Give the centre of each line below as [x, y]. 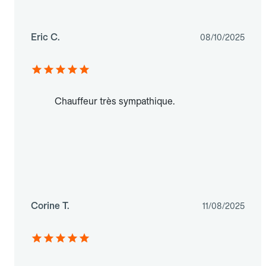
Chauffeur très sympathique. [115, 102]
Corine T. [50, 206]
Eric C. [45, 37]
